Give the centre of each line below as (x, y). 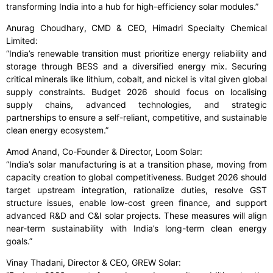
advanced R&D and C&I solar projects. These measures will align (136, 216)
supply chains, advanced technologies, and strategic (136, 105)
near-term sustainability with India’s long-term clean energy (136, 229)
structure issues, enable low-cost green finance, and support (136, 203)
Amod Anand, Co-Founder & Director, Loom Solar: (104, 152)
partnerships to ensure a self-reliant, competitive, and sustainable (136, 118)
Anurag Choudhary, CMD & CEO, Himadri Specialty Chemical (136, 28)
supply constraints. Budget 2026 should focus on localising (136, 92)
